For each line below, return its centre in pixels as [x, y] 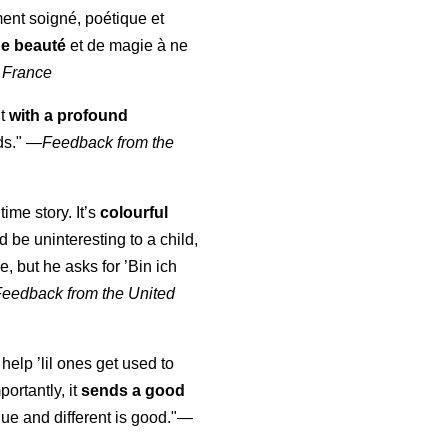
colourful [134, 213]
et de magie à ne [127, 46]
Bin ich [153, 267]
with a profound [69, 116]
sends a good [133, 391]
